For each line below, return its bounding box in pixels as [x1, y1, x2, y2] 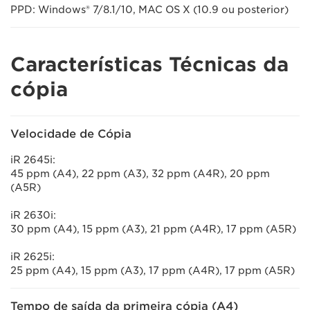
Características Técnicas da [10, 53, 289, 76]
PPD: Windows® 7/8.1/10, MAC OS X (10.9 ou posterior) [10, 4, 289, 15]
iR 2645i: [10, 154, 55, 165]
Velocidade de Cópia [10, 127, 131, 140]
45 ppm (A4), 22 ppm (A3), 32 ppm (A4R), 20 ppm [10, 168, 270, 179]
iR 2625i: [10, 251, 55, 262]
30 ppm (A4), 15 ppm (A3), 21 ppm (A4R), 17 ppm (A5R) [10, 224, 296, 235]
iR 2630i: [10, 210, 56, 221]
